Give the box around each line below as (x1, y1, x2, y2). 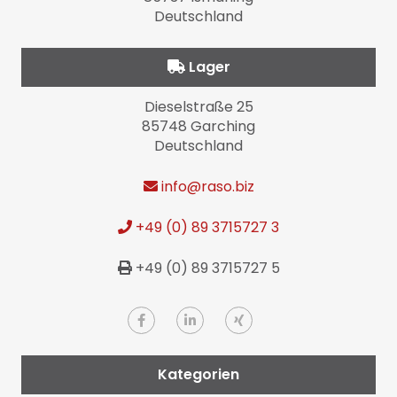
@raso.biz (186, 176, 254, 198)
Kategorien (158, 364, 239, 385)
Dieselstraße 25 (144, 97, 253, 118)
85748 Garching (142, 116, 255, 137)
